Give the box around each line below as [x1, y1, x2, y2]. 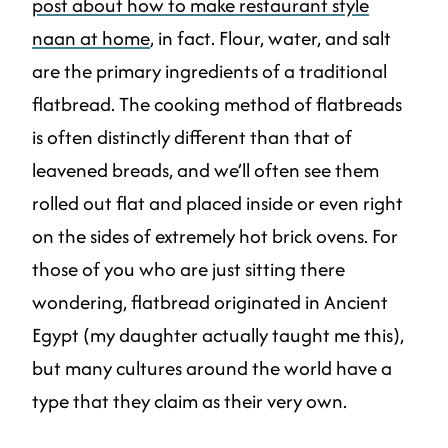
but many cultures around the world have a [32, 354, 392, 383]
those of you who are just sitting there [32, 255, 345, 284]
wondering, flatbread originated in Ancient [32, 288, 388, 317]
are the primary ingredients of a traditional [32, 57, 387, 86]
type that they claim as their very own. [32, 387, 347, 416]
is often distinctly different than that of [32, 123, 352, 152]
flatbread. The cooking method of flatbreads [32, 90, 402, 119]
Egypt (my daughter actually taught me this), [32, 321, 404, 350]
